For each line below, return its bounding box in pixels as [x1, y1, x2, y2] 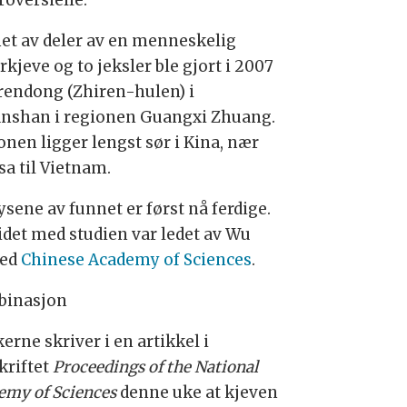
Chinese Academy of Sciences [21, 250, 253, 271]
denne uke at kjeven [120, 382, 279, 403]
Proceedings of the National [53, 357, 259, 378]
